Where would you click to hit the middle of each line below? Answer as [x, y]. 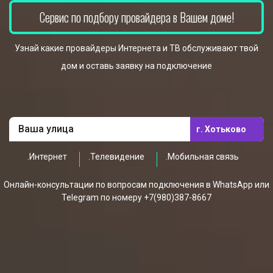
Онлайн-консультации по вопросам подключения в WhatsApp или [136, 185]
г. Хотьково [221, 129]
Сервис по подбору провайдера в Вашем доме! [136, 17]
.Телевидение [116, 157]
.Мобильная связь [202, 157]
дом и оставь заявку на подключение [136, 66]
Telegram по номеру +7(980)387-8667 [136, 197]
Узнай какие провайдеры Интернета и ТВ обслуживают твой [136, 48]
